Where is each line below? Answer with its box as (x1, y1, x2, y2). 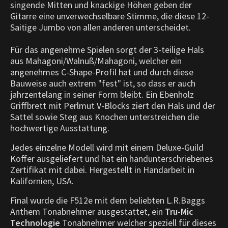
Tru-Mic (165, 205, 193, 217)
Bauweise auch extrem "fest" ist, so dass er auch (10, 77, 195, 89)
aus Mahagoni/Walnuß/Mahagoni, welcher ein (10, 54, 182, 67)
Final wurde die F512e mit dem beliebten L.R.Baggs (10, 194, 205, 206)
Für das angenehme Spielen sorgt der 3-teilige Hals (10, 43, 204, 55)
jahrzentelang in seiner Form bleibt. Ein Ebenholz (10, 88, 194, 100)
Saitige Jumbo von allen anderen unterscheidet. (10, 21, 191, 33)
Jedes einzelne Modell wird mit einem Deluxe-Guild (10, 141, 204, 153)
